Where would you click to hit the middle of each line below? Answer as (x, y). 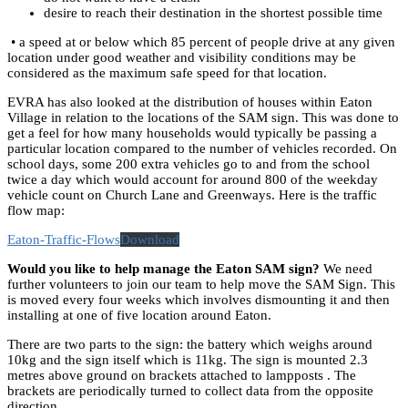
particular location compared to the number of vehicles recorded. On (202, 148)
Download (150, 239)
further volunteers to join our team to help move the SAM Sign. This (201, 284)
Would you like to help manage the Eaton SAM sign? (163, 268)
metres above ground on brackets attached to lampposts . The (182, 375)
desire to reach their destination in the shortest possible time (213, 12)
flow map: (36, 210)
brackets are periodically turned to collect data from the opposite (190, 390)
